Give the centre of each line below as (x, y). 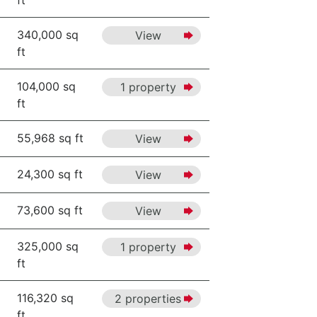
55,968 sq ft (50, 138)
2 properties (148, 299)
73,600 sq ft (50, 210)
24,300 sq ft (50, 174)
